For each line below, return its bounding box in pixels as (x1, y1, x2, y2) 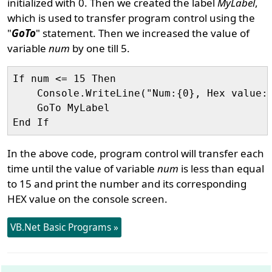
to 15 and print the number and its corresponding (7, 177, 247, 191)
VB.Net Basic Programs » (10, 220, 119, 234)
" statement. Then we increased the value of (36, 26, 250, 40)
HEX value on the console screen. (7, 192, 168, 206)
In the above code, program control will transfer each (7, 146, 265, 160)
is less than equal (178, 161, 265, 175)
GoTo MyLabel (13, 102, 110, 114)
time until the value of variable (7, 161, 158, 175)
